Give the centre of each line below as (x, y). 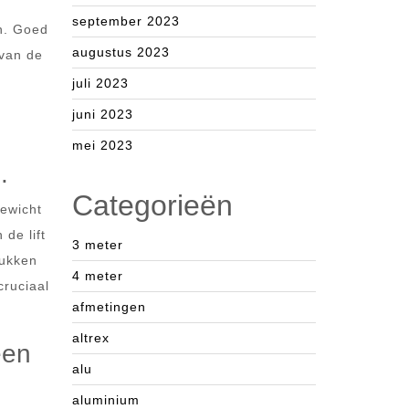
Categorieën (152, 205)
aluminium (106, 400)
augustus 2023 (121, 52)
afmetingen (109, 307)
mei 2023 (103, 145)
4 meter (98, 276)
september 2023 (126, 21)
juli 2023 (100, 83)
